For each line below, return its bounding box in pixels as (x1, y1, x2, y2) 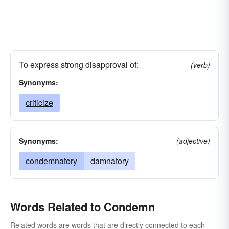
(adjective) (176, 135, 210, 146)
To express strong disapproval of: (19, 59, 139, 71)
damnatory (90, 155, 129, 167)
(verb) (191, 60, 210, 70)
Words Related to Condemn (10, 198, 155, 215)
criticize (26, 97, 53, 108)
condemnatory (26, 155, 77, 167)
